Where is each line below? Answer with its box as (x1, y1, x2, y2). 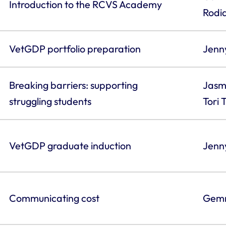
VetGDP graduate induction (9, 139, 131, 152)
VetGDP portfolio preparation (9, 42, 141, 55)
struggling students (9, 94, 91, 107)
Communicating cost (9, 191, 99, 204)
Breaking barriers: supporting (9, 78, 138, 91)
